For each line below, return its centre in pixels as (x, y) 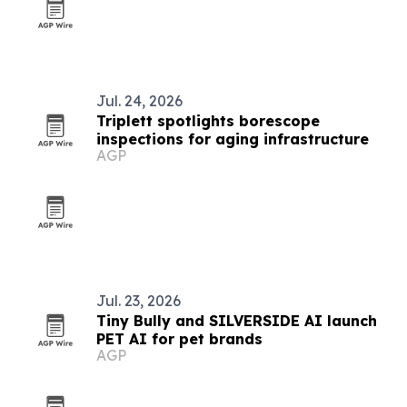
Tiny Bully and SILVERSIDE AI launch (237, 321)
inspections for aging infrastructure (233, 139)
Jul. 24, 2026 (139, 101)
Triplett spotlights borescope (208, 121)
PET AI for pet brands (179, 339)
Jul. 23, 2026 (139, 301)
